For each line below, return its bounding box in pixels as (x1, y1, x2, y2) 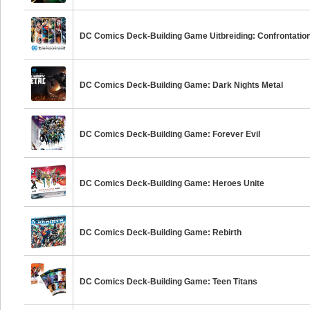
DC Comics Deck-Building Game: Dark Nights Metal (80, 80, 284, 90)
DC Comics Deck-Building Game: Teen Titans (80, 277, 258, 286)
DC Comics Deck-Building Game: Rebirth (80, 228, 242, 237)
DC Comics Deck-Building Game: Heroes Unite (80, 179, 265, 188)
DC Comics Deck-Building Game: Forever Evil (80, 129, 261, 139)
